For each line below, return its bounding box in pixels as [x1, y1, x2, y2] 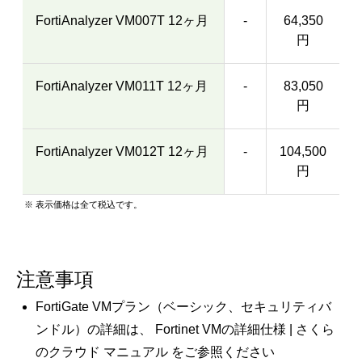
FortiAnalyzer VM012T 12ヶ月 [36, 145, 208, 158]
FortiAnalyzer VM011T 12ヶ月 [36, 79, 208, 93]
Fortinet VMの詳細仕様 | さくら [155, 322, 335, 336]
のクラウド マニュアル [36, 345, 168, 359]
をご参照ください [168, 345, 275, 359]
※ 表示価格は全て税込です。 [24, 200, 143, 209]
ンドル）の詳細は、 [36, 322, 155, 336]
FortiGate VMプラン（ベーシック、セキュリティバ [36, 300, 331, 314]
